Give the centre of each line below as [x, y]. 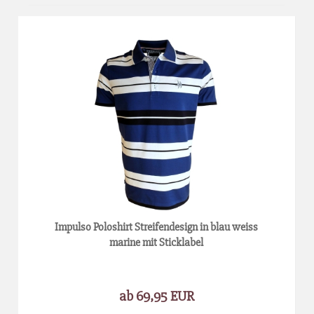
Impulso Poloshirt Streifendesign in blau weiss [157, 227]
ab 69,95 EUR [157, 296]
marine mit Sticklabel [157, 242]
